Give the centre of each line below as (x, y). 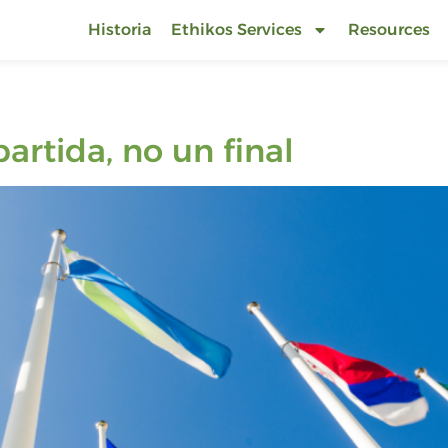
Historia (119, 29)
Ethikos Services (236, 29)
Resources (389, 29)
